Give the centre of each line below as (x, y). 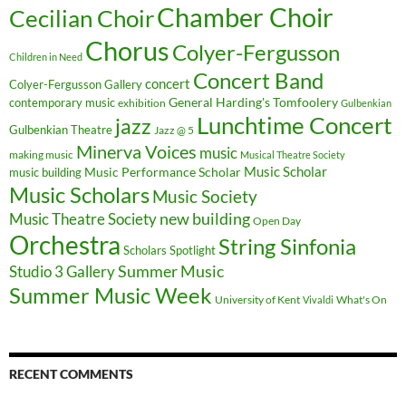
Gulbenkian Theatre (61, 129)
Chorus (127, 50)
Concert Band (258, 80)
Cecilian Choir (82, 18)
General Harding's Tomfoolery (253, 102)
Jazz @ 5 (174, 130)
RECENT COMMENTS (71, 373)
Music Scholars (79, 194)
